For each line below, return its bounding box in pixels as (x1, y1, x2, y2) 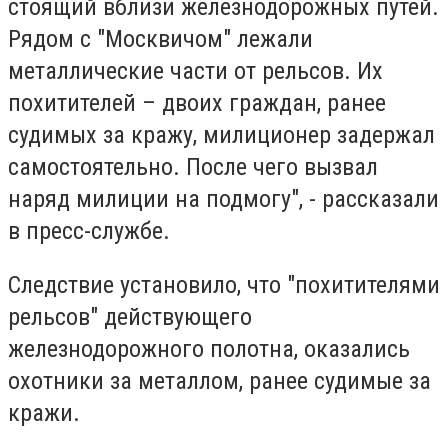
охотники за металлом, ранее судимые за (8, 366, 431, 395)
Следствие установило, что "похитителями (8, 270, 440, 299)
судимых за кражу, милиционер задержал (8, 121, 435, 150)
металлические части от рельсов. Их (8, 57, 383, 86)
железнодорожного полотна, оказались (8, 334, 410, 363)
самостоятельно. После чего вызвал (8, 153, 378, 182)
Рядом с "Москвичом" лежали (8, 25, 313, 54)
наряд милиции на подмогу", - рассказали (8, 185, 439, 214)
